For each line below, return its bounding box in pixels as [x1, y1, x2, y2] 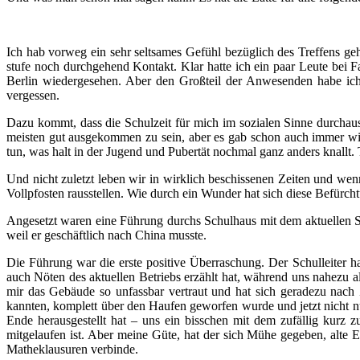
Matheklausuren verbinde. [6, 342, 138, 357]
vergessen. [6, 88, 59, 103]
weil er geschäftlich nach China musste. [6, 228, 207, 243]
